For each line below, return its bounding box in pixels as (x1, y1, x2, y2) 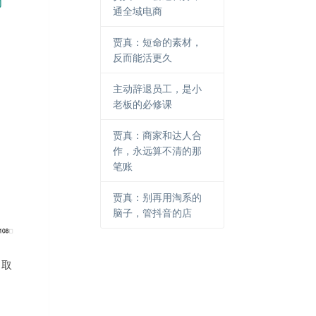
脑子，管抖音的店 (113, 205, 193, 219)
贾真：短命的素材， (113, 35, 202, 49)
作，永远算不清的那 (113, 143, 202, 157)
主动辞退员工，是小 (113, 81, 202, 95)
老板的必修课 (113, 97, 173, 111)
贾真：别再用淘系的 (113, 190, 202, 204)
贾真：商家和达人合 (113, 128, 202, 142)
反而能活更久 (113, 50, 173, 64)
